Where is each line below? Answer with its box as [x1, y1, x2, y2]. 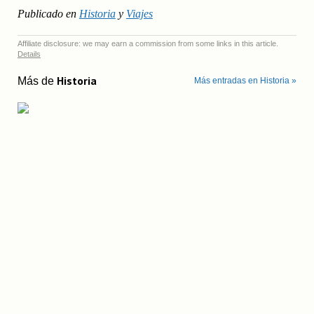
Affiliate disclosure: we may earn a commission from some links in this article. [17, 39, 278, 48]
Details [17, 49, 41, 58]
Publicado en [17, 8, 76, 20]
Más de [17, 74, 57, 87]
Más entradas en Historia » [194, 75, 297, 86]
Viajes [125, 8, 153, 20]
